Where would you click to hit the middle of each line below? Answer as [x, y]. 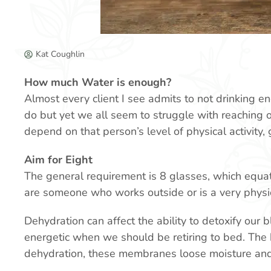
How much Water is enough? [98, 82]
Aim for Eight [58, 160]
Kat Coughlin [60, 54]
